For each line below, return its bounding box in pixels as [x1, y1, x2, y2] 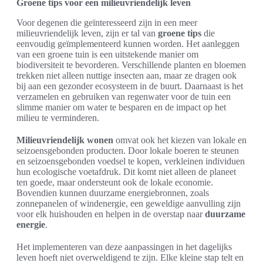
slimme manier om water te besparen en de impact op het [16, 102, 226, 112]
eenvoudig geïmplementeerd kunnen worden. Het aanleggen [16, 38, 240, 49]
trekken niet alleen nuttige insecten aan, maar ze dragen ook [16, 70, 237, 80]
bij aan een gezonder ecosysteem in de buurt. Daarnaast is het [16, 80, 243, 91]
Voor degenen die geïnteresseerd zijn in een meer [16, 17, 197, 28]
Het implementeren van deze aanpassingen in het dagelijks [16, 241, 232, 252]
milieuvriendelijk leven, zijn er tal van [16, 28, 158, 38]
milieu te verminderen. [16, 112, 99, 123]
